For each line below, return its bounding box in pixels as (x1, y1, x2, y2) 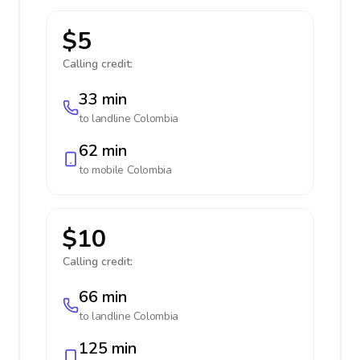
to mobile (79, 162, 127, 178)
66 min (79, 286, 127, 308)
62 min (79, 140, 127, 162)
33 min (79, 88, 127, 110)
